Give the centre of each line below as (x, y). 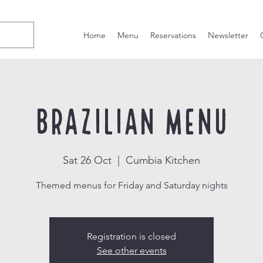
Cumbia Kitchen (163, 160)
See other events (131, 250)
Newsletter (228, 35)
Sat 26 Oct (87, 160)
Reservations (173, 35)
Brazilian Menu (131, 118)
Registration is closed (131, 236)
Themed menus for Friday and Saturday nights (131, 185)
